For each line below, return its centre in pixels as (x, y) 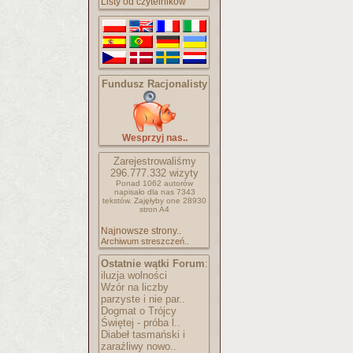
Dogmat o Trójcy (139, 311)
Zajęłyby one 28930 (170, 201)
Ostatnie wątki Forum (153, 264)
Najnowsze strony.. (141, 231)
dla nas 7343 (171, 192)
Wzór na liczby (135, 287)
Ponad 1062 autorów (154, 183)
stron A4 (154, 209)
